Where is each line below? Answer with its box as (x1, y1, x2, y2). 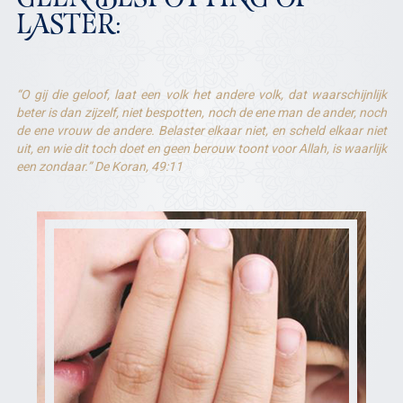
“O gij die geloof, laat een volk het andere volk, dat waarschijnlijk (15, 87, 388, 102)
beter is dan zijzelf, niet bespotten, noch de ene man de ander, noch (15, 105, 388, 120)
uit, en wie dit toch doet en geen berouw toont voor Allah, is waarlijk (15, 141, 388, 156)
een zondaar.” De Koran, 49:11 (15, 159, 183, 174)
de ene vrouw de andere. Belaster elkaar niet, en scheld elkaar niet (15, 123, 388, 138)
